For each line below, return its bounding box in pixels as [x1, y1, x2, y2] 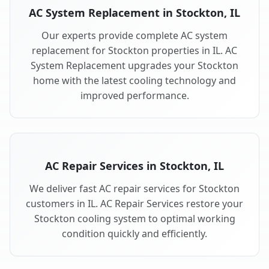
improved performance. [80, 89, 189, 103]
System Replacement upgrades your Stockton [31, 59, 238, 73]
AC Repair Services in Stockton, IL [45, 159, 224, 174]
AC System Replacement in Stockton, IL [29, 5, 240, 20]
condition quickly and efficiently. [62, 227, 207, 241]
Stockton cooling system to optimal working [34, 212, 235, 226]
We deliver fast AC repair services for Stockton [29, 182, 240, 196]
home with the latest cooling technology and [33, 74, 236, 88]
